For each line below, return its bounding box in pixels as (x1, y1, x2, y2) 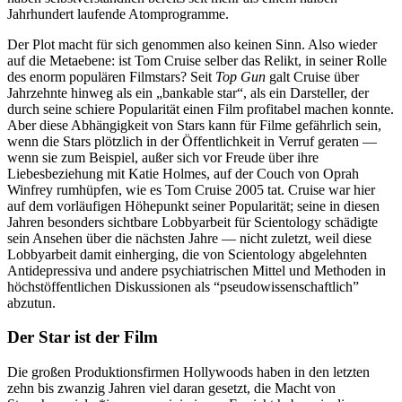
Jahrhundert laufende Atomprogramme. (7, 5, 229, 22)
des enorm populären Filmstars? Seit (7, 68, 215, 84)
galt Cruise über (266, 68, 359, 84)
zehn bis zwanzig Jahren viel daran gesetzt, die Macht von (7, 380, 336, 396)
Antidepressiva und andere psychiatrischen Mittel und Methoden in (7, 262, 386, 278)
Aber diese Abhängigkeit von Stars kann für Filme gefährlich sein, (7, 117, 381, 133)
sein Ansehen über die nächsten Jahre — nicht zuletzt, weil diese (7, 230, 371, 246)
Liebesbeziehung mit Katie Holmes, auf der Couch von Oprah (7, 165, 359, 181)
